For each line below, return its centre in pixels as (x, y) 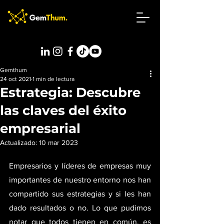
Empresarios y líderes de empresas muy (80, 166)
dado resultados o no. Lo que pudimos (80, 208)
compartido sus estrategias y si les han (80, 194)
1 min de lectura (53, 79)
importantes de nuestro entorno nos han (80, 180)
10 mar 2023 (58, 142)
